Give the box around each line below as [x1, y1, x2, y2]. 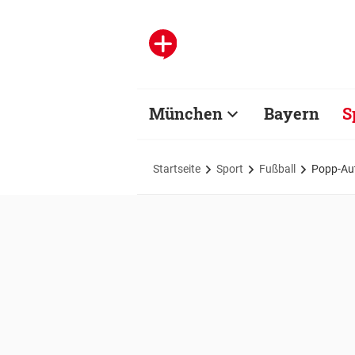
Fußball [259, 162, 296, 175]
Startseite [153, 162, 200, 175]
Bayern [264, 103, 319, 124]
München [149, 103, 223, 124]
